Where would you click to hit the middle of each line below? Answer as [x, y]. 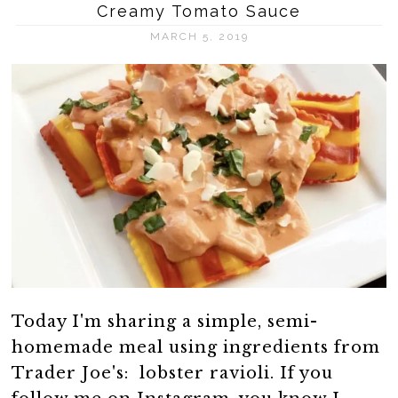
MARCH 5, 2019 [199, 36]
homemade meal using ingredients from [196, 348]
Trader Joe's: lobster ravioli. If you [173, 374]
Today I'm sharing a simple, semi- [165, 322]
